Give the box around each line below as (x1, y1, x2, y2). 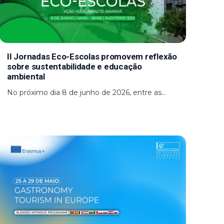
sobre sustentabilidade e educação (7, 61, 142, 71)
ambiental (7, 71, 45, 81)
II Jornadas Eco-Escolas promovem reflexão (7, 51, 177, 61)
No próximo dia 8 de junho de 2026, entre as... (7, 87, 166, 97)
